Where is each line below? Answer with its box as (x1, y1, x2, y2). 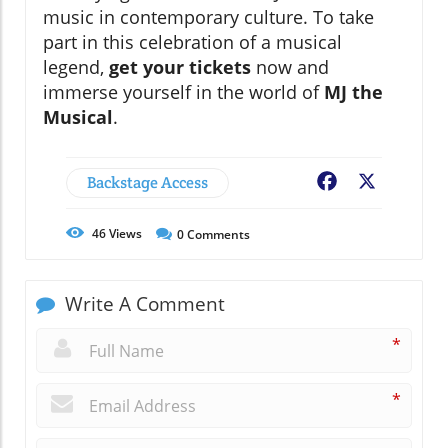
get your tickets (109, 54, 251, 79)
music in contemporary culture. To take (43, 4, 374, 29)
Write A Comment (60, 290, 225, 317)
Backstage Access (87, 171, 208, 193)
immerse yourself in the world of (43, 79, 324, 104)
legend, (43, 54, 109, 79)
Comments (184, 225, 250, 243)
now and (251, 54, 329, 79)
